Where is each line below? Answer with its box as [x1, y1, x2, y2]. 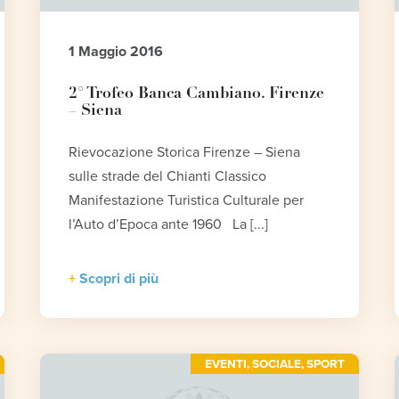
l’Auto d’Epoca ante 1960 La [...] [68, 215, 268, 233]
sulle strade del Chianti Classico [68, 167, 266, 185]
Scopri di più [78, 269, 159, 288]
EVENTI [204, 356, 247, 371]
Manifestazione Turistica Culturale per [68, 191, 304, 209]
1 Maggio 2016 [68, 42, 163, 61]
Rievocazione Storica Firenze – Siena [68, 142, 300, 161]
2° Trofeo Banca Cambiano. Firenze [68, 85, 324, 102]
